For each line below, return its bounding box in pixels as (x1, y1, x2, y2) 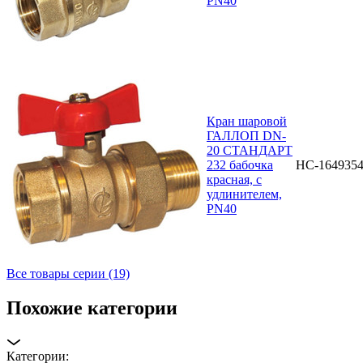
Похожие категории (6, 297, 177, 318)
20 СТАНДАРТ (207, 143, 293, 157)
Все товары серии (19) (6, 266, 130, 280)
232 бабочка (207, 157, 273, 172)
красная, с (207, 172, 262, 186)
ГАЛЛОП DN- (207, 128, 286, 143)
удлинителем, (207, 186, 282, 201)
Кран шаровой (207, 113, 287, 128)
